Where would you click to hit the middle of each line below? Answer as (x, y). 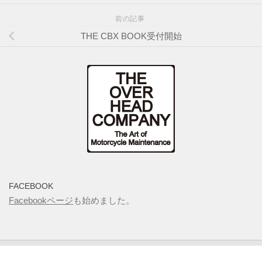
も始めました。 (104, 201)
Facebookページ (41, 201)
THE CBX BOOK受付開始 (131, 36)
